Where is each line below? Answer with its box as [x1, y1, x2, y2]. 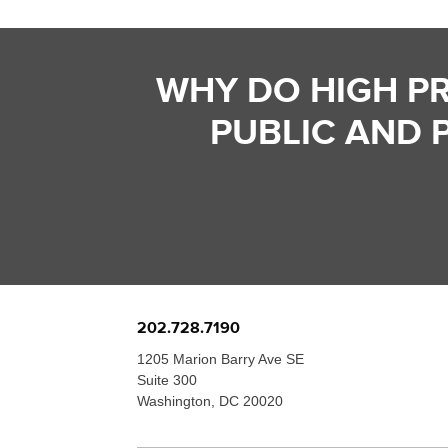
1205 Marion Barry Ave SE [137, 351, 304, 367]
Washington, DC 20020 [137, 393, 283, 409]
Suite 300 [137, 372, 197, 388]
